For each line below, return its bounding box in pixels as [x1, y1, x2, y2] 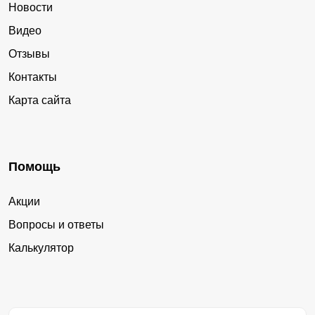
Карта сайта [8, 94, 71, 106]
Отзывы [8, 47, 50, 60]
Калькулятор [8, 241, 74, 254]
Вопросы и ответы [8, 218, 104, 231]
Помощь [8, 159, 60, 174]
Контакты [8, 70, 57, 83]
